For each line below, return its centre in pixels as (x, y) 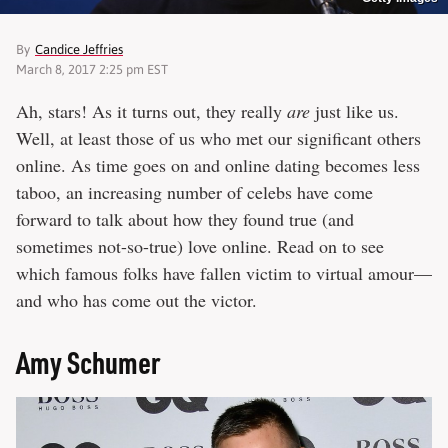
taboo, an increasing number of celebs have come (194, 192)
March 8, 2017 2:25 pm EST (92, 70)
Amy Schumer (88, 362)
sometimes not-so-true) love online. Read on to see (200, 246)
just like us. (354, 111)
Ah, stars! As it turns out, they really (151, 111)
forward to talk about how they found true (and (185, 219)
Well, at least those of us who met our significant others (218, 138)
